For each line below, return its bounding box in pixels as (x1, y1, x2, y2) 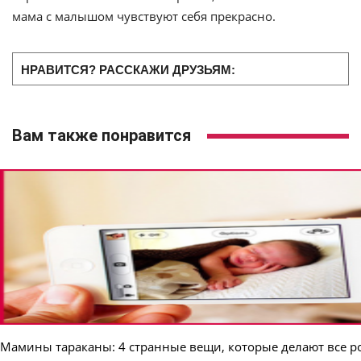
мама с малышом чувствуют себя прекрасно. (12, 8, 276, 24)
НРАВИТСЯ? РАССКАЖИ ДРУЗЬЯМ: (21, 62, 235, 77)
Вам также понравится (12, 125, 191, 145)
